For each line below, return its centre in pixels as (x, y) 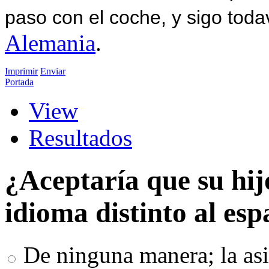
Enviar (53, 71)
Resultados (80, 138)
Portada (19, 82)
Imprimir (21, 71)
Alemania (50, 43)
